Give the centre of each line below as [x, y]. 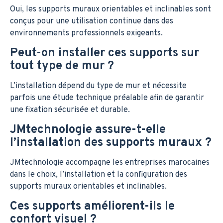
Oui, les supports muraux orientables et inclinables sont [111, 9]
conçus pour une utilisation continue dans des [92, 21]
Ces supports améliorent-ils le [92, 206]
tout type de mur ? [62, 66]
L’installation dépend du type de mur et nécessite [98, 86]
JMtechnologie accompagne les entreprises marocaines [110, 163]
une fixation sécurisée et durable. [70, 110]
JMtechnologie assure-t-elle [88, 130]
